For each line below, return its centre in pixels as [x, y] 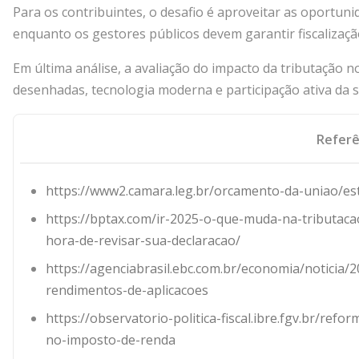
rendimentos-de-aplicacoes [127, 290]
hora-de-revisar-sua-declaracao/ [143, 240]
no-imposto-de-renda [111, 340]
